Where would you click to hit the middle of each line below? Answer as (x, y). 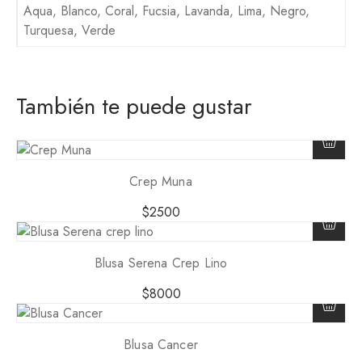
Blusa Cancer (161, 344)
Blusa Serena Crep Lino (161, 263)
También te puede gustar (134, 106)
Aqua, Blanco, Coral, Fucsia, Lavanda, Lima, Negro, (166, 11)
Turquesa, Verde (69, 31)
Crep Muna (161, 181)
